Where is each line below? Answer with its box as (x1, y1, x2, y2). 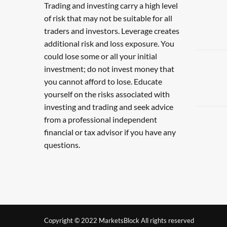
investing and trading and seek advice (44, 102, 173, 111)
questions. (44, 140, 80, 149)
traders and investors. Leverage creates (44, 26, 179, 35)
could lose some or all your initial (44, 51, 157, 61)
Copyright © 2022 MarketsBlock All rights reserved (44, 216, 194, 224)
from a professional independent (44, 115, 157, 124)
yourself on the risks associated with (44, 89, 170, 99)
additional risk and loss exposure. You (44, 39, 174, 48)
